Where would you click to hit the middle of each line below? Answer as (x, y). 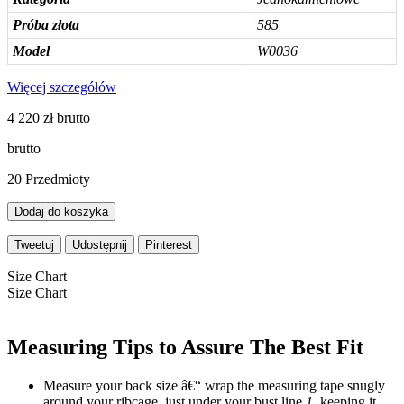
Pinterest (169, 244)
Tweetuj (34, 244)
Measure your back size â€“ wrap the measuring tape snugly (214, 385)
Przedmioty (58, 179)
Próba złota (46, 24)
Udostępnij (100, 244)
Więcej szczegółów (62, 87)
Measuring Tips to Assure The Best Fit (185, 347)
